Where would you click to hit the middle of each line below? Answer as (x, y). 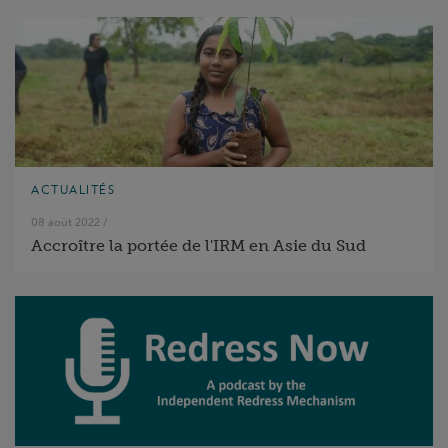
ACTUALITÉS (73, 189)
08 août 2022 (65, 222)
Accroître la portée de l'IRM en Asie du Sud (198, 245)
